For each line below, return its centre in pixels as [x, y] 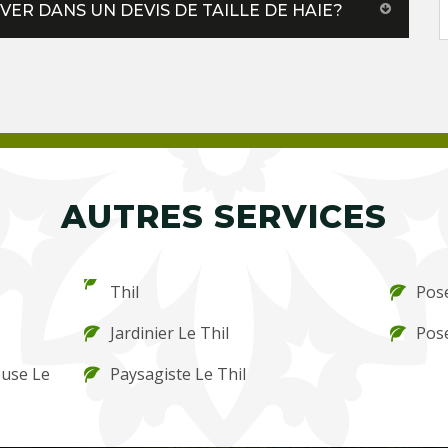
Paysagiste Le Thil [178, 373]
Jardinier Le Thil [170, 332]
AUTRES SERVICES [224, 216]
